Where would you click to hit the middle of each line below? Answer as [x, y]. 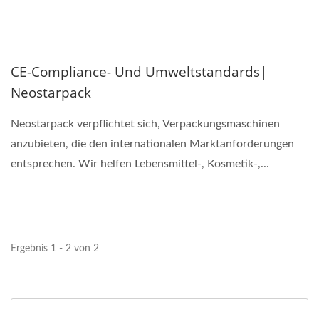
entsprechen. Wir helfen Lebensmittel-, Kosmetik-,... [140, 163]
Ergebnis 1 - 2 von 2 [55, 248]
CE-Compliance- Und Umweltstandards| [139, 72]
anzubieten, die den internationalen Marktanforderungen [152, 143]
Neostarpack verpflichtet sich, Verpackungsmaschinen [145, 124]
